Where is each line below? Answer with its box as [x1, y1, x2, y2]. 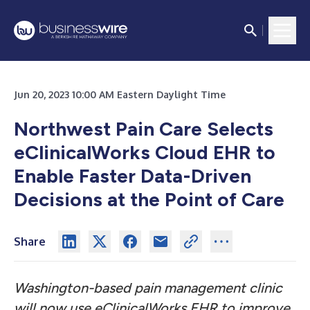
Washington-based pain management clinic [14, 280, 282, 296]
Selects [207, 117, 273, 140]
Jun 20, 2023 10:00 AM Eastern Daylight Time [14, 89, 226, 100]
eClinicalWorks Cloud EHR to [14, 140, 275, 164]
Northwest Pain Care [14, 117, 202, 140]
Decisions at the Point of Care [14, 188, 284, 211]
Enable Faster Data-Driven [14, 164, 251, 188]
